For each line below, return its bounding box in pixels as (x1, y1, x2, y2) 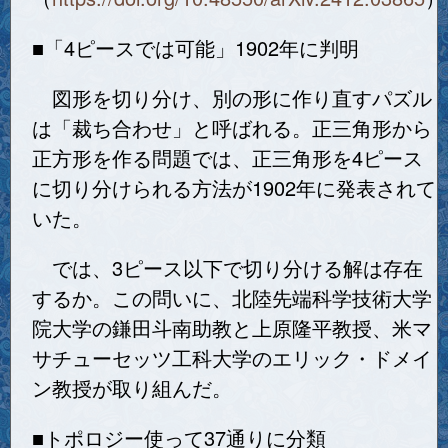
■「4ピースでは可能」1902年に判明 (32, 33, 359, 63)
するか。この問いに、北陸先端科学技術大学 (32, 283, 432, 313)
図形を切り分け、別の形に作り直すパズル (32, 83, 432, 113)
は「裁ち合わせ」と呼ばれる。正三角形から (32, 113, 432, 143)
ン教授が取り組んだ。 (32, 373, 232, 403)
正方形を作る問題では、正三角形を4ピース (32, 143, 423, 173)
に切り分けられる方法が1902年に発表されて (32, 173, 436, 203)
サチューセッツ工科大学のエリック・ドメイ (32, 343, 432, 373)
